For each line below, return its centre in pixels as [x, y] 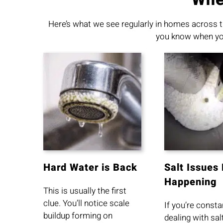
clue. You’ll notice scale [86, 204]
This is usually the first [85, 191]
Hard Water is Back [90, 168]
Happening [191, 182]
